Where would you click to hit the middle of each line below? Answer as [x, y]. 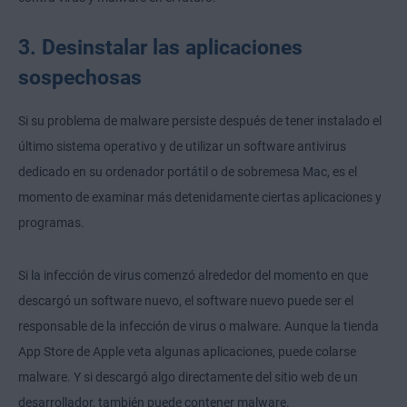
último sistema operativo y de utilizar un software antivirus [182, 147]
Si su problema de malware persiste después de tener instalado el [200, 121]
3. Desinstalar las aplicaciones [160, 48]
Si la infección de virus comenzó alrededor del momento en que [193, 276]
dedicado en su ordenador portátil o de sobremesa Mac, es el [188, 172]
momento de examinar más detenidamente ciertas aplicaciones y [200, 198]
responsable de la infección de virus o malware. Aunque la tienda [199, 327]
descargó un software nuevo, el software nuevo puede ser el [186, 301]
